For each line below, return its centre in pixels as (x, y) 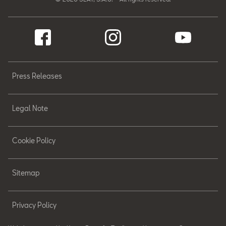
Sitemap (26, 173)
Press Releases (37, 76)
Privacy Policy (34, 205)
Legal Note (30, 108)
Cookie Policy (34, 140)
